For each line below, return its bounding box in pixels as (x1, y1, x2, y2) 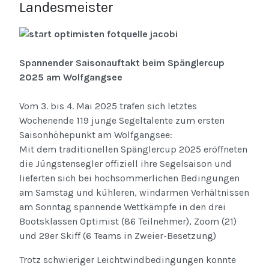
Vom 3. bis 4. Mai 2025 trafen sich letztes (19, 100, 197, 112)
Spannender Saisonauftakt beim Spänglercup (19, 57, 225, 69)
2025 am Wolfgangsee (19, 71, 122, 83)
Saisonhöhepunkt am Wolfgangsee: (19, 129, 175, 141)
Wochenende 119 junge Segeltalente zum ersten (19, 115, 225, 127)
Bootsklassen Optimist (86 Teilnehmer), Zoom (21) (19, 216, 237, 228)
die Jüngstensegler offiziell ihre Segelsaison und (19, 158, 232, 170)
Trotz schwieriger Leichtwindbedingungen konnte (19, 254, 236, 266)
